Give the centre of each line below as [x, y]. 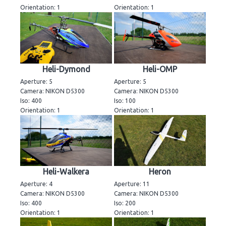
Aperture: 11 [132, 184]
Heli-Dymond [66, 69]
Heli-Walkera [66, 172]
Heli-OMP [160, 69]
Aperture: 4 [36, 184]
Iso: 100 [125, 100]
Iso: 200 [125, 203]
